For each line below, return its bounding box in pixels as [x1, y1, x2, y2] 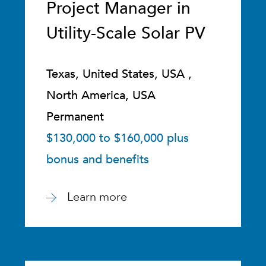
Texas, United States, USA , [46, 66, 192, 82]
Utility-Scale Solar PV [46, 22, 206, 45]
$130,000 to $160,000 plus [46, 130, 189, 146]
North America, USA [46, 87, 156, 103]
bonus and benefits [46, 151, 150, 167]
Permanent [46, 109, 104, 125]
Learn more [67, 189, 128, 205]
